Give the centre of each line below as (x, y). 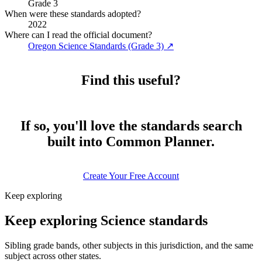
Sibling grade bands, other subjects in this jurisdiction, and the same (129, 246)
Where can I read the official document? (78, 35)
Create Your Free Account (131, 176)
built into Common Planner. (131, 142)
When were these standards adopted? (73, 13)
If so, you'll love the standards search (131, 126)
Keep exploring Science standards (106, 221)
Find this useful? (131, 80)
